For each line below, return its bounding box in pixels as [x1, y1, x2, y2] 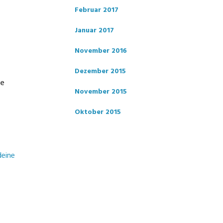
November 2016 [75, 45, 127, 57]
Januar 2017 [75, 25, 114, 36]
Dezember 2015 [75, 66, 126, 77]
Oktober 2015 [75, 107, 121, 118]
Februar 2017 [75, 4, 118, 16]
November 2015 [75, 86, 127, 98]
